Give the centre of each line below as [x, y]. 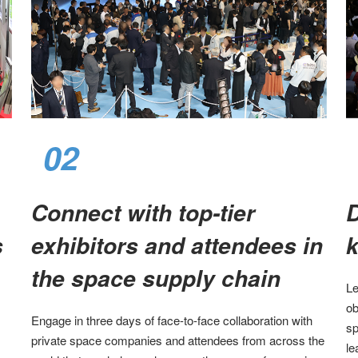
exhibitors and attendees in [177, 246]
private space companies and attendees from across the [177, 340]
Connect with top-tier [143, 213]
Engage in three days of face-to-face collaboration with [171, 320]
